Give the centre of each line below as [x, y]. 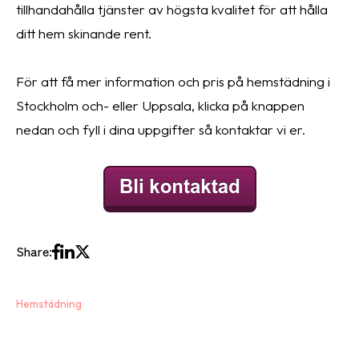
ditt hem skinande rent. [84, 33]
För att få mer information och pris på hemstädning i [173, 81]
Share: [34, 251]
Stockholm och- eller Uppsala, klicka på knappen [160, 105]
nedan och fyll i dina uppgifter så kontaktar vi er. [161, 129]
